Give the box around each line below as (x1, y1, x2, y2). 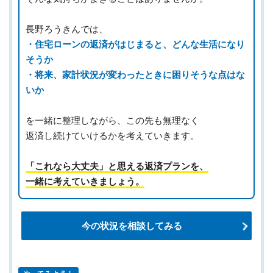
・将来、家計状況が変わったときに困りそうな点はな (26, 69, 245, 80)
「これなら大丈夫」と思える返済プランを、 (26, 161, 208, 172)
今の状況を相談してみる (82, 221, 182, 232)
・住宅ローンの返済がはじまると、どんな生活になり (26, 39, 245, 50)
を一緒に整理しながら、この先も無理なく (26, 115, 199, 126)
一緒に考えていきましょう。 (26, 176, 144, 187)
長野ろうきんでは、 (26, 24, 108, 35)
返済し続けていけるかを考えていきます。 (26, 130, 199, 141)
